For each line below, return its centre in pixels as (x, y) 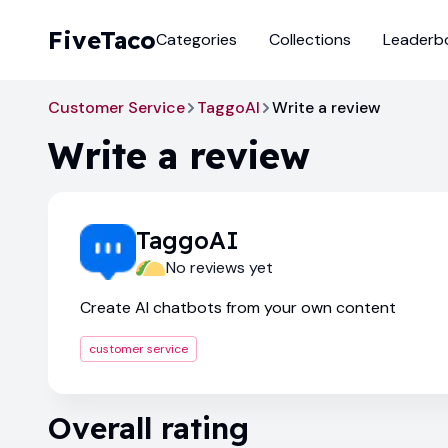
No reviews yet (219, 267)
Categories (196, 39)
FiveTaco (102, 40)
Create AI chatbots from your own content (238, 307)
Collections (310, 39)
